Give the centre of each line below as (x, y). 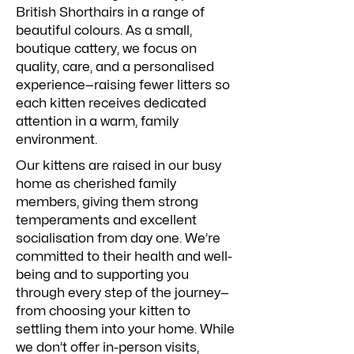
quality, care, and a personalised (115, 67)
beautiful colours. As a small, (104, 30)
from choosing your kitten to (103, 311)
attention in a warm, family (97, 121)
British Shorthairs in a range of (110, 12)
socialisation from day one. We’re (118, 238)
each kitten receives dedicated (111, 103)
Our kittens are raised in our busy (119, 166)
